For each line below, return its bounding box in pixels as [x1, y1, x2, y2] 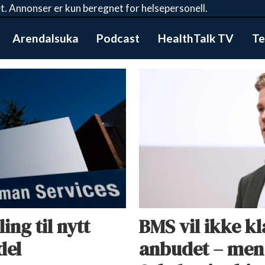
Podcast [96, 31, 140, 45]
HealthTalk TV [158, 31, 234, 45]
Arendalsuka [12, 31, 79, 45]
